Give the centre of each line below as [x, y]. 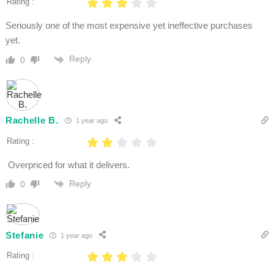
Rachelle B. [32, 120]
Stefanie [24, 235]
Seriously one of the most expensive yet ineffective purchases [129, 26]
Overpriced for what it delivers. [67, 165]
